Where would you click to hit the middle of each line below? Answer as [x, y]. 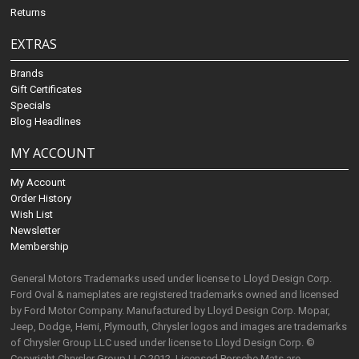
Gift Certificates [46, 90]
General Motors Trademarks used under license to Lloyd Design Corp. [171, 279]
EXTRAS [34, 44]
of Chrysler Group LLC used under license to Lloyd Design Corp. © [163, 343]
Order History [41, 199]
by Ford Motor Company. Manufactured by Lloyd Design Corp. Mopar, [171, 311]
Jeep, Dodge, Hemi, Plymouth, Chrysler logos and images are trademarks [179, 327]
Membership [40, 247]
